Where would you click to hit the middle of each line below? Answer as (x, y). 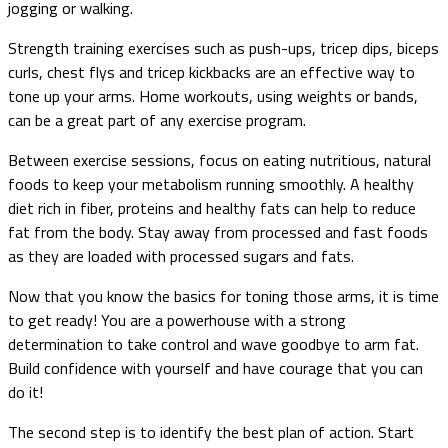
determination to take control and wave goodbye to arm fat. (213, 343)
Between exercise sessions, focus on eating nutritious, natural (219, 159)
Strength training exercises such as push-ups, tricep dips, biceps (223, 47)
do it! (25, 391)
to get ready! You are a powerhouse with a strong (177, 319)
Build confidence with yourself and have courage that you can (215, 367)
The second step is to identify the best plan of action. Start (211, 431)
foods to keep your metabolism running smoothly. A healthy (211, 183)
